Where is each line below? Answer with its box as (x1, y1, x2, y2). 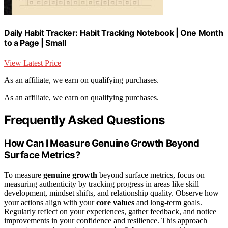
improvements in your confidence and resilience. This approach (4, 216, 207, 225)
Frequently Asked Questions (4, 112, 165, 128)
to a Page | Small (4, 38, 66, 48)
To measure (4, 170, 43, 179)
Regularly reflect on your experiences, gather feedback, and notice (4, 207, 216, 216)
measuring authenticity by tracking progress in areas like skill (4, 179, 199, 188)
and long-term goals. (134, 197, 202, 207)
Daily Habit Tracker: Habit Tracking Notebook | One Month (4, 27, 223, 38)
